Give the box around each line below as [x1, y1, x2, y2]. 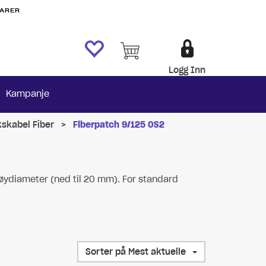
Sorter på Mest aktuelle [128, 246, 186, 257]
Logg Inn [169, 65, 205, 75]
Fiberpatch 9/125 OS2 [73, 119, 164, 130]
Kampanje [6, 88, 49, 99]
